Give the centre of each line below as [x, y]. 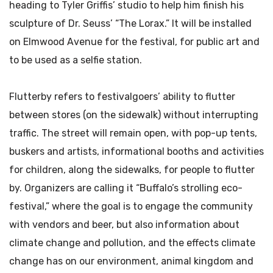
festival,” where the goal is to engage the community [131, 206]
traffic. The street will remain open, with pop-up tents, [133, 133]
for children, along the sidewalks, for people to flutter [132, 170]
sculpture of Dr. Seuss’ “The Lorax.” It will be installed [130, 23]
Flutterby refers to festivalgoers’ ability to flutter [122, 97]
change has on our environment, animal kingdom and [131, 261]
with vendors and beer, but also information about [124, 225]
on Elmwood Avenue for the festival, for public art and [134, 42]
